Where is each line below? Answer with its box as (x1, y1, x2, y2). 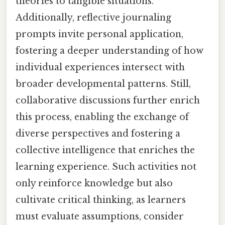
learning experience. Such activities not (16, 161, 196, 172)
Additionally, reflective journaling (16, 12, 171, 23)
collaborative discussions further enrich (16, 94, 200, 106)
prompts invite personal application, (16, 28, 183, 40)
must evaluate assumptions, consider (16, 210, 184, 222)
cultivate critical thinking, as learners (16, 194, 186, 205)
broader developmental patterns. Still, (16, 78, 191, 89)
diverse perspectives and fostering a (16, 128, 180, 139)
